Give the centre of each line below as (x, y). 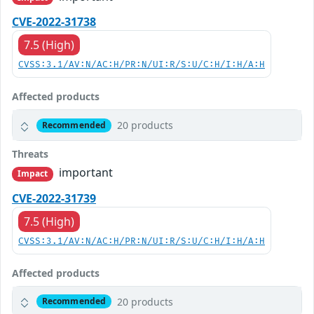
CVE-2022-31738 (54, 22)
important (85, 173)
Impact (33, 174)
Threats (30, 154)
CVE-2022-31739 (54, 198)
